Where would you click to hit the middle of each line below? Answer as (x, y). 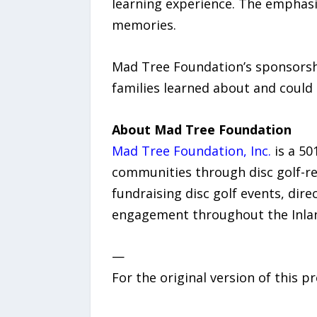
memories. (144, 25)
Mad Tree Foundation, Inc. (191, 150)
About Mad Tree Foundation (201, 129)
